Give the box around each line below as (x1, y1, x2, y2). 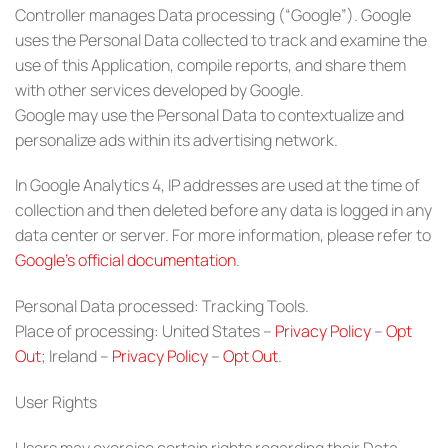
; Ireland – (41, 345, 112, 368)
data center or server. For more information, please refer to (15, 224, 431, 247)
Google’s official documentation (15, 249, 236, 272)
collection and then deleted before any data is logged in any (15, 199, 432, 222)
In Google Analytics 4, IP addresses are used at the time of (15, 174, 420, 197)
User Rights (15, 390, 97, 413)
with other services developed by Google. (15, 78, 304, 101)
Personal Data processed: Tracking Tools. (15, 295, 309, 318)
